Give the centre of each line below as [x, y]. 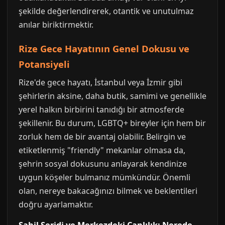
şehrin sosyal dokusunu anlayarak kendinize [103, 164]
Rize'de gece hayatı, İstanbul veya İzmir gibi [100, 82]
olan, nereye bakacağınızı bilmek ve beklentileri [108, 191]
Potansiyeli [44, 64]
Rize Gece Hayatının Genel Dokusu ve [104, 48]
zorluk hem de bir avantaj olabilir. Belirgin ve [102, 137]
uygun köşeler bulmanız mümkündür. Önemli [104, 177]
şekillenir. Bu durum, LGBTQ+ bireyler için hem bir [112, 123]
